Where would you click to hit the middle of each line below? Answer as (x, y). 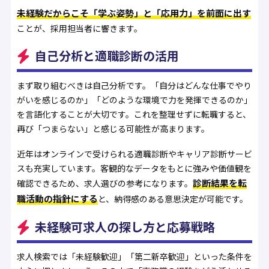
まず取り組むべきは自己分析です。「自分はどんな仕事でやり (134, 85)
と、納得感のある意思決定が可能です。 (173, 199)
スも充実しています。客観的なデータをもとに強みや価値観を (134, 168)
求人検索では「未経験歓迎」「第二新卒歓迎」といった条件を (134, 257)
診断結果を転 (219, 183)
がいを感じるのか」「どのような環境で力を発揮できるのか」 (134, 99)
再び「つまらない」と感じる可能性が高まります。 (113, 128)
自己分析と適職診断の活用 (107, 55)
